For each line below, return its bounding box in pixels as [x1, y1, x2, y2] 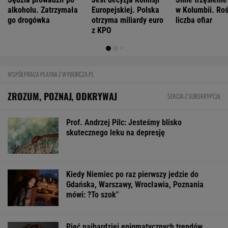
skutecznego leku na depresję [66, 127, 165, 137]
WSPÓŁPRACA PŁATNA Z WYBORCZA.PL [8, 69, 94, 78]
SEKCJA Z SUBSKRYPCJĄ [167, 91, 220, 100]
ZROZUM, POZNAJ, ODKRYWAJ [8, 89, 117, 103]
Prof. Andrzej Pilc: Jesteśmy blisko [66, 117, 182, 127]
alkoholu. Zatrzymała [8, 5, 78, 15]
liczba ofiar [176, 15, 212, 25]
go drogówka [8, 15, 50, 25]
